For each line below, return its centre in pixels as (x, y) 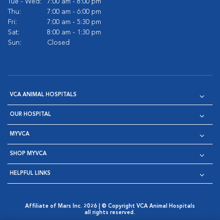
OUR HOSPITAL (30, 115)
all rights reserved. (110, 213)
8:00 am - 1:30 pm (74, 32)
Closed (58, 43)
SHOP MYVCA (28, 154)
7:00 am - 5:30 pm (74, 22)
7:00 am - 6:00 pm (74, 12)
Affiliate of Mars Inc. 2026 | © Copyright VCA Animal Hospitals (110, 206)
